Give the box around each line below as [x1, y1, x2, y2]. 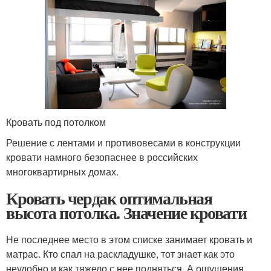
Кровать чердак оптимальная [6, 186, 212, 211]
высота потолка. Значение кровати [6, 200, 247, 226]
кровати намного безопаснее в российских [6, 150, 198, 165]
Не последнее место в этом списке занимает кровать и [6, 232, 252, 247]
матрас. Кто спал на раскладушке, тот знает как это [6, 247, 235, 261]
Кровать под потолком [6, 115, 106, 129]
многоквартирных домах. [6, 165, 119, 179]
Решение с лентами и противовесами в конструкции [6, 135, 241, 150]
